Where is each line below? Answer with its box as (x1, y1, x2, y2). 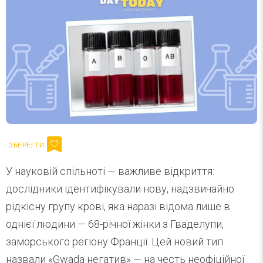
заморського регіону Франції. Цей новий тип (6, 235, 223, 248)
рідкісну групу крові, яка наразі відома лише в (6, 200, 230, 213)
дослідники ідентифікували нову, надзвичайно (6, 183, 234, 195)
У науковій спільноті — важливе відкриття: (6, 165, 214, 178)
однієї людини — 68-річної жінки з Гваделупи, (6, 218, 224, 231)
